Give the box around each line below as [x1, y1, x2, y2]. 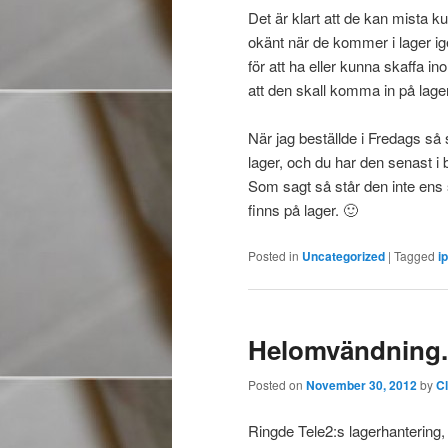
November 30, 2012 [306, 376, 417, 395]
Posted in [248, 246, 299, 264]
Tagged [394, 246, 435, 264]
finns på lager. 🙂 [248, 199, 358, 221]
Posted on [248, 376, 306, 394]
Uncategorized [302, 246, 385, 265]
